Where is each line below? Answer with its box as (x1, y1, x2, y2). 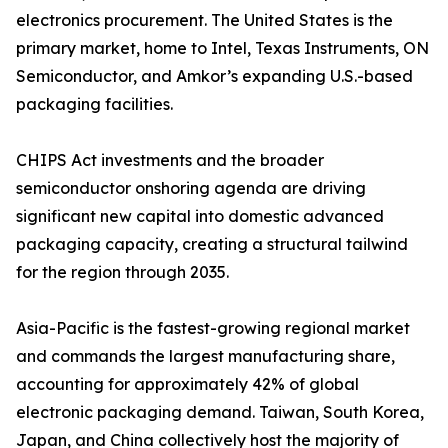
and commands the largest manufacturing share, (16, 346, 395, 367)
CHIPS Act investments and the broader (16, 150, 324, 171)
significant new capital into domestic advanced (16, 206, 384, 227)
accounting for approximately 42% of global (16, 374, 359, 395)
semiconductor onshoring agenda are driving (16, 178, 366, 199)
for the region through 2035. (16, 262, 229, 283)
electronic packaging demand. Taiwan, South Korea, (16, 402, 424, 423)
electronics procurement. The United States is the (16, 10, 393, 31)
